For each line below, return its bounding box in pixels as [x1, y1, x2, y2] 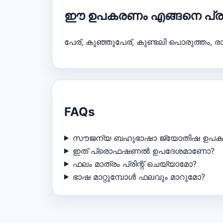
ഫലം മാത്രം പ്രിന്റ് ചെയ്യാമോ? [72, 158, 197, 169]
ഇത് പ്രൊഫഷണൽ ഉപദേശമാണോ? [72, 145, 215, 156]
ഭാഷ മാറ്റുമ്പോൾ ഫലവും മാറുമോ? [72, 171, 205, 182]
